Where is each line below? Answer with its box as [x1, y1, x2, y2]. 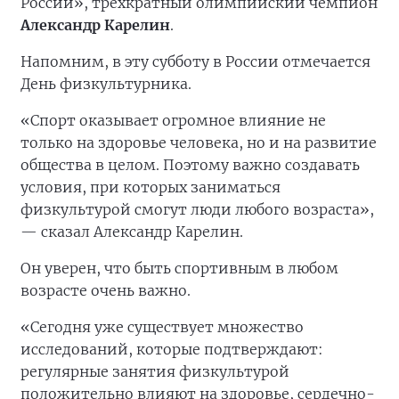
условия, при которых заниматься [20, 178, 281, 197]
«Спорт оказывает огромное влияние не [20, 111, 326, 130]
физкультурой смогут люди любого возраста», [20, 200, 374, 219]
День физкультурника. [20, 75, 191, 94]
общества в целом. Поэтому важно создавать [20, 156, 360, 175]
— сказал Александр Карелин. [20, 223, 243, 241]
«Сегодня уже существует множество [20, 318, 304, 337]
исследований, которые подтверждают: [20, 340, 323, 359]
